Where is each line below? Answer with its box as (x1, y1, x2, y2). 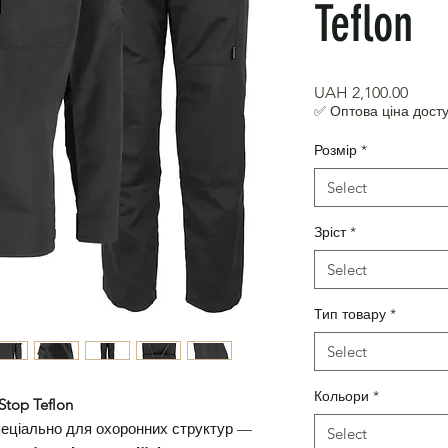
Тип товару (314, 305, 386, 323)
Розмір (314, 141, 357, 159)
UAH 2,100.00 (314, 83, 408, 102)
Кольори (314, 387, 369, 405)
